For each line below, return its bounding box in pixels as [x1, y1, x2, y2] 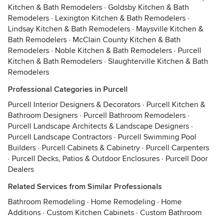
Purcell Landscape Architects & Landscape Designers [8, 121, 189, 131]
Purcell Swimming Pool [118, 132, 196, 142]
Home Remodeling [91, 197, 155, 207]
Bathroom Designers [8, 110, 78, 120]
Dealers [8, 165, 34, 174]
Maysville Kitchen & [136, 24, 203, 34]
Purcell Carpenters [146, 143, 209, 153]
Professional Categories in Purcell [8, 84, 128, 94]
